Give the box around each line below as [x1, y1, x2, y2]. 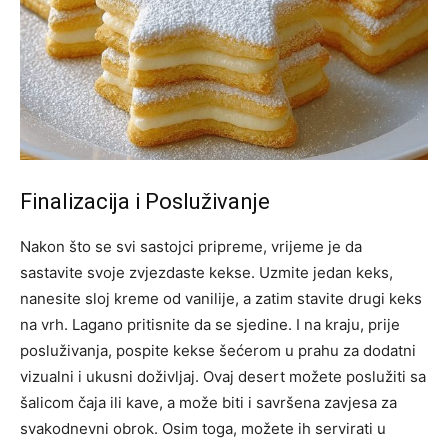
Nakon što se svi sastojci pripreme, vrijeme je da [20, 237, 362, 257]
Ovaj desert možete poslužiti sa [203, 367, 426, 387]
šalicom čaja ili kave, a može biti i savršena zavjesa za [20, 393, 397, 413]
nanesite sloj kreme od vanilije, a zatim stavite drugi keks [20, 289, 422, 309]
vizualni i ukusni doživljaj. [20, 367, 203, 387]
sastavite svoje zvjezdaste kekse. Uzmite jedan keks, [20, 263, 393, 283]
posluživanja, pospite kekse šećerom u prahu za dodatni [20, 341, 416, 361]
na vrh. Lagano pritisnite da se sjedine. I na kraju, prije [20, 315, 400, 335]
